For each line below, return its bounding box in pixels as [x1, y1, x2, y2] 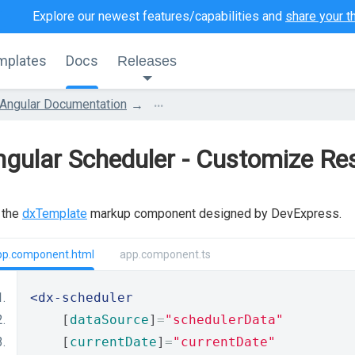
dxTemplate [22, 206, 87, 221]
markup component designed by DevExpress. [87, 206, 342, 221]
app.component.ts [120, 248, 211, 261]
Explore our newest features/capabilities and [32, 9, 285, 24]
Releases [117, 53, 177, 69]
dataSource [70, 312, 149, 327]
